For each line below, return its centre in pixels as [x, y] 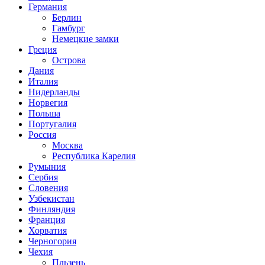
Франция [47, 219]
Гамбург [69, 28]
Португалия [52, 124]
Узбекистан [51, 198]
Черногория [52, 241]
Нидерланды [54, 92]
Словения [48, 188]
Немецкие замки [85, 38]
